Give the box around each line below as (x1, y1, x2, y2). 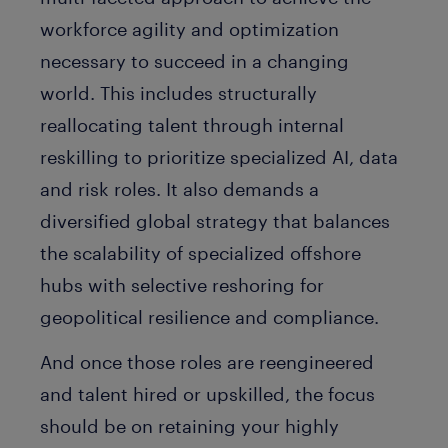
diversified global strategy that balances (40, 210, 390, 233)
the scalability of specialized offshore (40, 242, 361, 265)
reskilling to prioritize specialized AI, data (40, 146, 398, 169)
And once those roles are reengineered (40, 350, 374, 373)
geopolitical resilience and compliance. (40, 306, 379, 329)
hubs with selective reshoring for (40, 274, 324, 297)
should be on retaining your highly (40, 414, 339, 437)
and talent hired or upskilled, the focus (40, 382, 375, 405)
